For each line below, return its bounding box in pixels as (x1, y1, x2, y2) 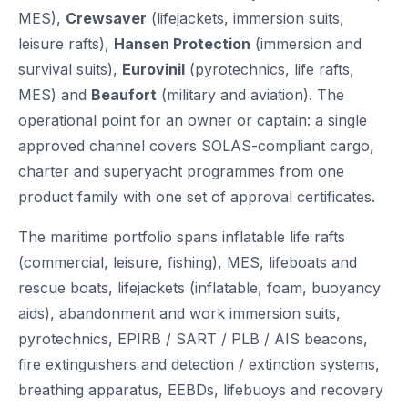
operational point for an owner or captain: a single (18, 110, 367, 129)
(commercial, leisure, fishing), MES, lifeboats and (18, 252, 357, 271)
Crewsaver (66, 8, 147, 27)
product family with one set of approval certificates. (18, 187, 375, 206)
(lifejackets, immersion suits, (147, 8, 344, 27)
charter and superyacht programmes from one (18, 161, 344, 180)
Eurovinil (122, 59, 185, 78)
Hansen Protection (114, 34, 250, 53)
